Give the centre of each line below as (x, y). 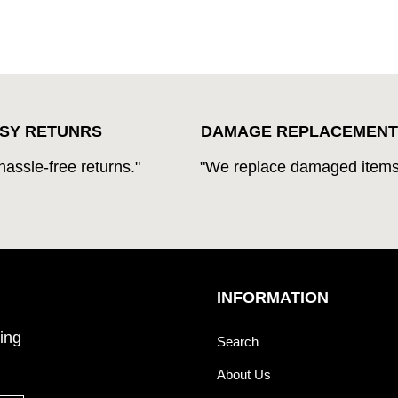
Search (238, 342)
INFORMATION (273, 298)
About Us (244, 375)
